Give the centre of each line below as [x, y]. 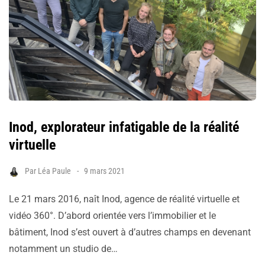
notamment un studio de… [63, 249]
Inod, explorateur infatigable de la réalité [124, 127]
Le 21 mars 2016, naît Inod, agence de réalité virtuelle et [124, 199]
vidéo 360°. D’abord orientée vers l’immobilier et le [112, 216]
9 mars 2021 [104, 171]
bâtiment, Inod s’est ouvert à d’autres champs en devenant [130, 232]
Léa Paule [54, 171]
